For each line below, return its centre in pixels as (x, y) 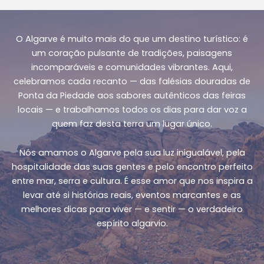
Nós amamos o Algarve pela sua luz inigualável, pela (132, 153)
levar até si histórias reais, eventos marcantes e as (132, 195)
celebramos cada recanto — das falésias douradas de (132, 81)
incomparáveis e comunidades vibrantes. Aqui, (132, 67)
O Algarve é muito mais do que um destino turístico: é (132, 39)
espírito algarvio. (132, 224)
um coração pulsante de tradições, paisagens (132, 53)
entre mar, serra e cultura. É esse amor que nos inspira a (132, 181)
